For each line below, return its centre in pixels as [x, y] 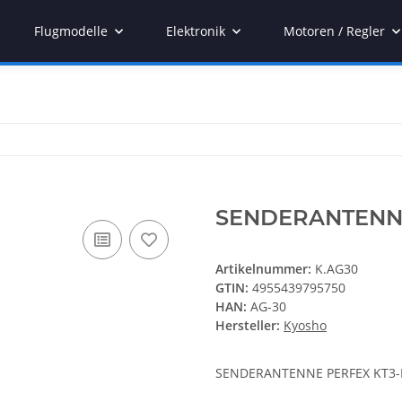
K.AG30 [336, 269]
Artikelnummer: [265, 269]
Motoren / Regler [334, 31]
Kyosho [305, 326]
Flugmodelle [71, 31]
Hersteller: [248, 326]
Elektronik [196, 31]
